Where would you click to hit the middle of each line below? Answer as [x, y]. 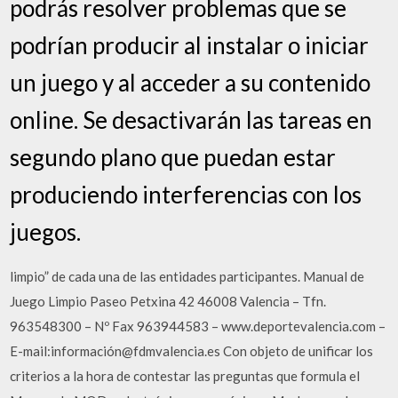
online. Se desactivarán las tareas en [191, 119]
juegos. [46, 231]
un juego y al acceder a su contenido [191, 82]
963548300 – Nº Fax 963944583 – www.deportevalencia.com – [198, 326]
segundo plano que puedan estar [173, 157]
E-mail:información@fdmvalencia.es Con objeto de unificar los [192, 350]
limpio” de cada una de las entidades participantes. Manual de [187, 276]
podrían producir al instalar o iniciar [190, 45]
